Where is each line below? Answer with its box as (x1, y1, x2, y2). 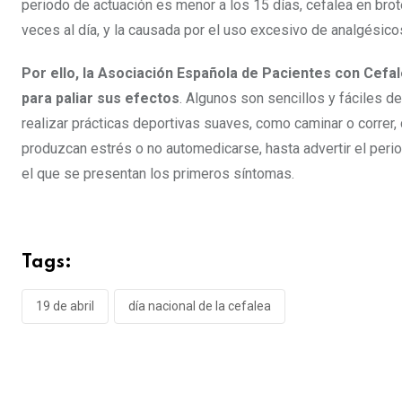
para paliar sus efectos (22, 89, 179, 107)
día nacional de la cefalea (128, 298, 271, 313)
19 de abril (36, 298, 94, 313)
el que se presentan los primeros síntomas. (22, 164, 294, 182)
